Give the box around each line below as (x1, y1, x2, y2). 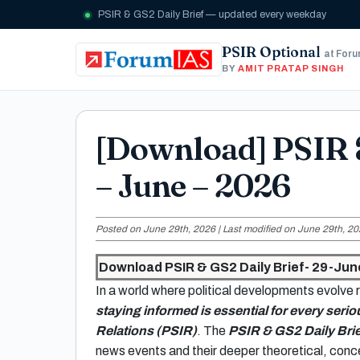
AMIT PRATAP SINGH (237, 63, 345, 73)
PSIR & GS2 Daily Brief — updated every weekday (96, 9, 326, 20)
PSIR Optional (221, 43, 324, 60)
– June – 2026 (96, 166, 291, 205)
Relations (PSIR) (96, 324, 197, 337)
